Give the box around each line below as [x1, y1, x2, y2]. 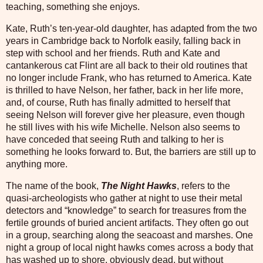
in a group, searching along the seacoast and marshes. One [6, 230, 253, 240]
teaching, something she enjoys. [6, 2, 140, 12]
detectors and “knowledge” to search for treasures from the [6, 205, 247, 215]
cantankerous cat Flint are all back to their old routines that [6, 60, 247, 70]
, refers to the [177, 180, 230, 191]
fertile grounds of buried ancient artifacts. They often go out [6, 217, 248, 228]
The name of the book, [6, 180, 99, 191]
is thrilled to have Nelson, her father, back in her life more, [6, 85, 243, 95]
